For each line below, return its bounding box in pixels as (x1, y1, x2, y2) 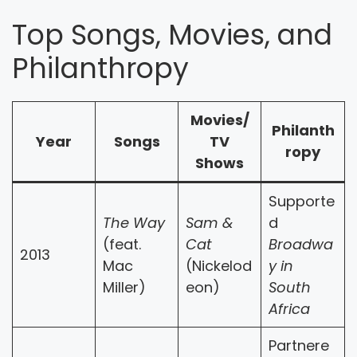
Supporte (269, 190, 335, 211)
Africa (269, 298, 310, 319)
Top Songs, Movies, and (12, 14, 332, 54)
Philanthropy (12, 48, 189, 88)
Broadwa (269, 233, 333, 254)
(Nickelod (186, 255, 252, 276)
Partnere (269, 335, 329, 355)
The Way (103, 212, 165, 233)
